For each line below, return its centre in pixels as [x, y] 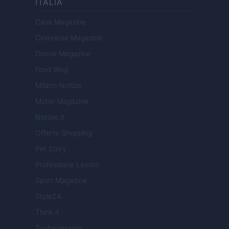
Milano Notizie [59, 85]
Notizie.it [50, 117]
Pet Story [51, 149]
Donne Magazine [63, 54]
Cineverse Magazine [69, 38]
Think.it [47, 212]
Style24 [48, 196]
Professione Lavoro [67, 165]
